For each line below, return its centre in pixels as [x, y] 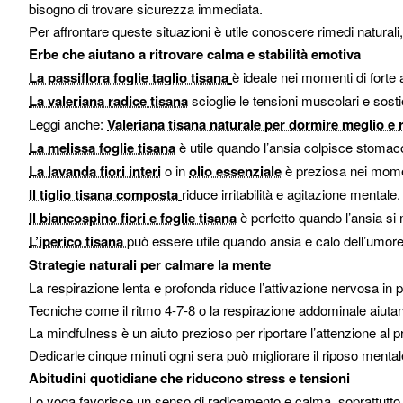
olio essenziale [235, 171]
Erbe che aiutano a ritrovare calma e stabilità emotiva [195, 54]
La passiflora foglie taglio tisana [129, 77]
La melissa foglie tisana [102, 148]
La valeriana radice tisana [108, 101]
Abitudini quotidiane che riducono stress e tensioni [189, 378]
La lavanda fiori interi [95, 171]
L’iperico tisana [78, 241]
